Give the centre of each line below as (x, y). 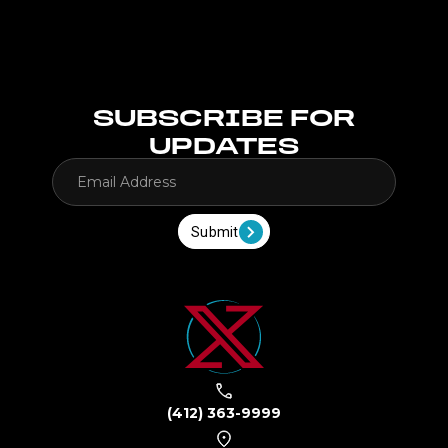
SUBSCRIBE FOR (224, 116)
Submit (214, 231)
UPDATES (224, 144)
